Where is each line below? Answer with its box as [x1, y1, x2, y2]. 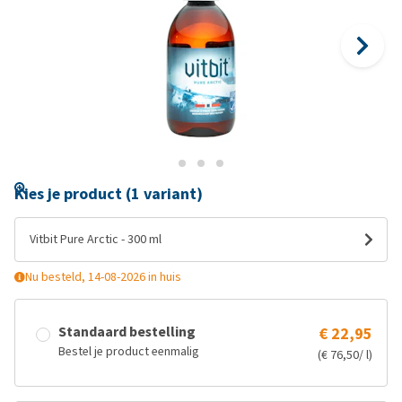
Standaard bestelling [58, 322, 196, 341]
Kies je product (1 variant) [14, 183, 203, 205]
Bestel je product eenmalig [58, 343, 199, 360]
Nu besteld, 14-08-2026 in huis [25, 268, 181, 285]
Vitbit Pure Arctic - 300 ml [30, 231, 162, 248]
